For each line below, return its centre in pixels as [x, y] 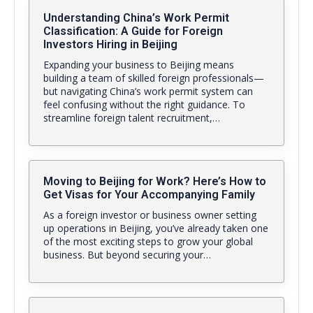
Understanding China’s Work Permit [136, 18]
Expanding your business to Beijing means [139, 65]
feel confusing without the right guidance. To [144, 104]
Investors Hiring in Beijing [110, 44]
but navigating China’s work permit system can [148, 91]
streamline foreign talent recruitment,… [132, 118]
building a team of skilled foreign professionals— [154, 78]
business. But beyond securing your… [127, 255]
